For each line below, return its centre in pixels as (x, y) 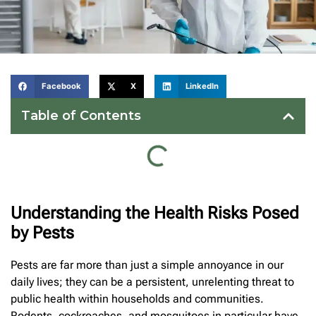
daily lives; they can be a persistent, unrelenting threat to (152, 282)
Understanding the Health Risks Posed (155, 213)
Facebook (61, 86)
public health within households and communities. (137, 299)
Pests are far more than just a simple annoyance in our (147, 265)
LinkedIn (202, 86)
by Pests (42, 233)
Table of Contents (81, 116)
